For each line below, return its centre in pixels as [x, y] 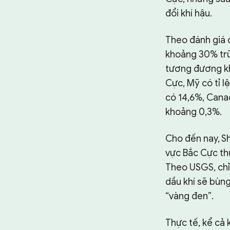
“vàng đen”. [189, 196]
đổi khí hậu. [189, 13]
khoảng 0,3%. [194, 112]
